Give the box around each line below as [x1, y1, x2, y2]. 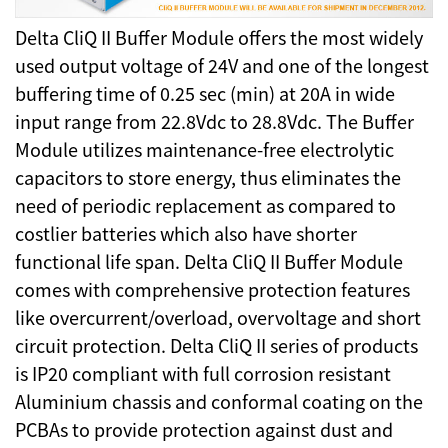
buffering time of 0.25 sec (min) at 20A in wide [15, 80, 395, 107]
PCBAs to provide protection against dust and [15, 416, 393, 443]
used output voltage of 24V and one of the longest [15, 52, 429, 79]
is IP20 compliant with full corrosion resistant [15, 360, 391, 387]
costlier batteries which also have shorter [15, 220, 357, 247]
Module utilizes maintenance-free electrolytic [15, 136, 394, 163]
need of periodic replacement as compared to [15, 192, 396, 219]
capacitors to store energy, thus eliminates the [15, 164, 401, 191]
